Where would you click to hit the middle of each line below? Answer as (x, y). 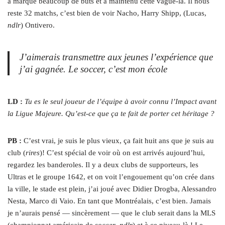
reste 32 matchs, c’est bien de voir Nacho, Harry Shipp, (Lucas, (107, 13)
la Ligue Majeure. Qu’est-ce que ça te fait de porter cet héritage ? (111, 114)
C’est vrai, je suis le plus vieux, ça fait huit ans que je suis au (118, 141)
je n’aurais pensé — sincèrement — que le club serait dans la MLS (111, 213)
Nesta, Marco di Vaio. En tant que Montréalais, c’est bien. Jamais (109, 201)
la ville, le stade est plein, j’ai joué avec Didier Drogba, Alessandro (112, 189)
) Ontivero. (38, 25)
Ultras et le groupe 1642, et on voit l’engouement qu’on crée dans (111, 177)
